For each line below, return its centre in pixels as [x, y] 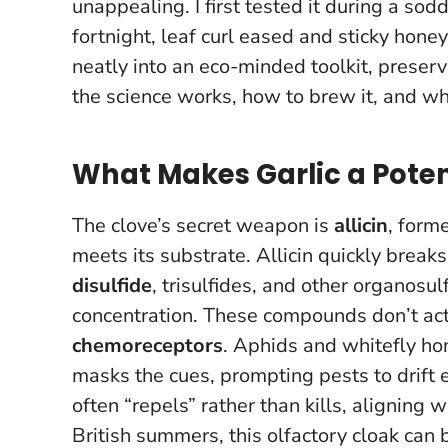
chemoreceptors [147, 345]
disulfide [112, 285]
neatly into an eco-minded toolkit [220, 66]
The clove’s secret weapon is [203, 225]
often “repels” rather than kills [207, 405]
